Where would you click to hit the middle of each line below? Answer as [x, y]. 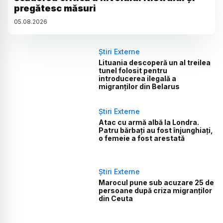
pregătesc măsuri [55, 8]
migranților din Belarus [139, 86]
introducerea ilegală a [138, 78]
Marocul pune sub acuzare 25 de [157, 182]
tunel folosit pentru [133, 70]
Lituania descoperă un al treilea [155, 62]
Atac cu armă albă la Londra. [149, 122]
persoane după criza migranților [156, 190]
